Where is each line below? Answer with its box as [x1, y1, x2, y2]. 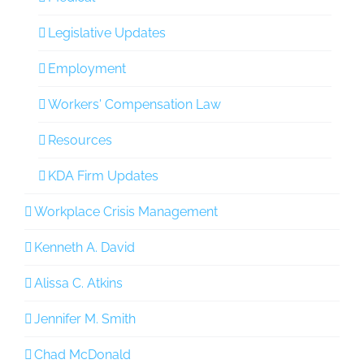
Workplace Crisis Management [34, 204, 218, 220]
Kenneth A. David [34, 240, 135, 256]
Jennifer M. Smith [34, 311, 136, 327]
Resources [48, 132, 112, 149]
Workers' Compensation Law [48, 97, 221, 113]
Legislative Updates [48, 25, 166, 41]
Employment [48, 61, 126, 77]
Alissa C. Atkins [34, 275, 123, 292]
